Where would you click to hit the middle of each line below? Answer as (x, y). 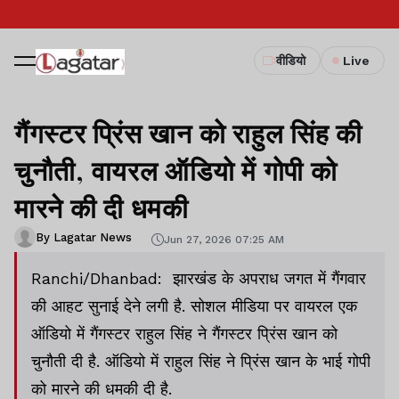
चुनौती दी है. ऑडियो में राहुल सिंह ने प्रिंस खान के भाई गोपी (201, 361)
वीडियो (291, 61)
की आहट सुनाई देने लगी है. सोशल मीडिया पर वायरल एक (194, 306)
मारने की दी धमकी (102, 208)
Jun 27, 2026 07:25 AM (224, 239)
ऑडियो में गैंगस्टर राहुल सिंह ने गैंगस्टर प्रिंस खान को (184, 334)
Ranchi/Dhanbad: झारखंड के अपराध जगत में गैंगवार (199, 278)
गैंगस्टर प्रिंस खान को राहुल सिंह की (188, 133)
